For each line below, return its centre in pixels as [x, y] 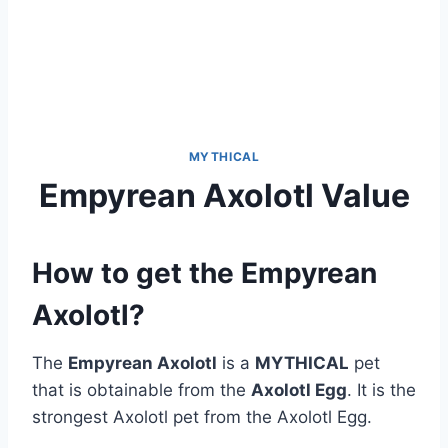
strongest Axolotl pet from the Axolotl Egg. [202, 416]
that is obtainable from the [141, 389]
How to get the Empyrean [204, 272]
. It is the [381, 389]
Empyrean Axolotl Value [224, 195]
